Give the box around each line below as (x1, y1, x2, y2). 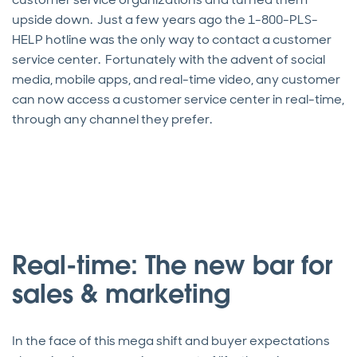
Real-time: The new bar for (12, 248, 332, 281)
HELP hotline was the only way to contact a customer (12, 30, 331, 48)
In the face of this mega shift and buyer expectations (12, 331, 330, 349)
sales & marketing (12, 277, 230, 310)
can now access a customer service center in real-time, (12, 90, 344, 108)
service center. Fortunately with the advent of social (12, 50, 325, 68)
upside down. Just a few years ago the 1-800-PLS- (12, 10, 318, 28)
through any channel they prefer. (12, 110, 212, 127)
